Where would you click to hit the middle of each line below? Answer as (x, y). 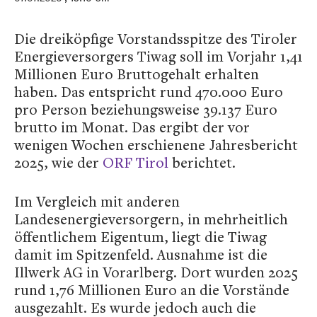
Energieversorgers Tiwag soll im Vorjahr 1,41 (158, 56)
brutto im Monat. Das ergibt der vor (132, 127)
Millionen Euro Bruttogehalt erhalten (137, 74)
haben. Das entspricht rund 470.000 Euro (149, 92)
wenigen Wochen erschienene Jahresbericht (156, 145)
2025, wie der (58, 162)
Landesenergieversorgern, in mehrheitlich (151, 219)
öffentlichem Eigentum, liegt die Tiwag (140, 237)
